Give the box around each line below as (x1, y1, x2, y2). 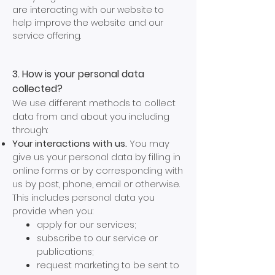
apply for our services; (37, 218, 136, 231)
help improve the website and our (12, 17, 163, 29)
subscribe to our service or (37, 231, 158, 244)
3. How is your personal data (12, 67, 144, 81)
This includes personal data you (12, 191, 155, 204)
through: (12, 123, 48, 136)
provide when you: (12, 204, 93, 217)
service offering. (12, 29, 81, 42)
